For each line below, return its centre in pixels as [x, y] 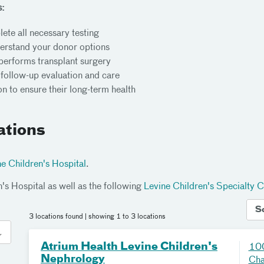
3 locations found [57, 217]
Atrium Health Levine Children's [129, 247]
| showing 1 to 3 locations [125, 217]
